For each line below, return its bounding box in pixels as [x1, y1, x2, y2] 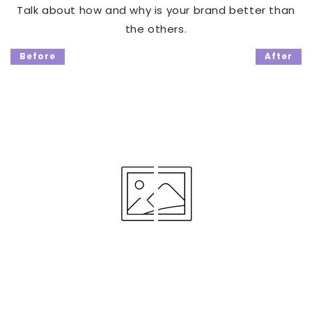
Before [19, 50, 56, 63]
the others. [125, 22, 187, 37]
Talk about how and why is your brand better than [17, 3, 295, 18]
